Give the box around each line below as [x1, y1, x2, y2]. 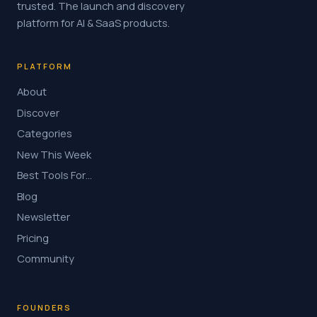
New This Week [17, 146, 91, 161]
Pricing [17, 230, 49, 245]
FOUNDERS [17, 302, 71, 313]
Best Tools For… [17, 168, 92, 182]
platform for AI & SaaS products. [17, 15, 170, 30]
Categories [17, 126, 72, 140]
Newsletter [17, 209, 70, 224]
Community [17, 251, 74, 265]
